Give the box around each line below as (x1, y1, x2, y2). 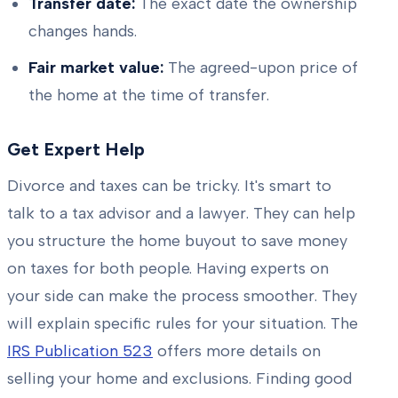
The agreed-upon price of (163, 58, 358, 78)
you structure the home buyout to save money (7, 231, 347, 251)
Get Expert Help (7, 139, 145, 161)
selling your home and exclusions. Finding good (7, 369, 352, 389)
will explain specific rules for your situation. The (7, 314, 358, 334)
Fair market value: (28, 58, 163, 78)
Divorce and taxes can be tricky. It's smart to (7, 176, 331, 196)
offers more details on (153, 341, 321, 362)
